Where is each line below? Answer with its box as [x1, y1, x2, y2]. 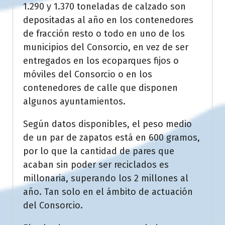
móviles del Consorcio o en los [23, 69, 152, 80]
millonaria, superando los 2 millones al [23, 173, 188, 184]
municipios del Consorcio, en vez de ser [23, 42, 188, 53]
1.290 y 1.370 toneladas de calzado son [23, 1, 186, 13]
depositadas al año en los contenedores [23, 15, 193, 26]
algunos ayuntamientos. [23, 96, 126, 107]
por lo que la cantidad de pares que [23, 146, 174, 157]
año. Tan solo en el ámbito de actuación [23, 186, 193, 198]
